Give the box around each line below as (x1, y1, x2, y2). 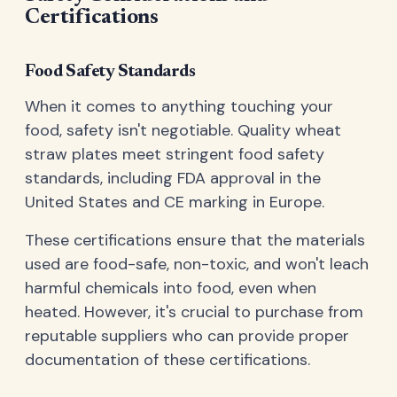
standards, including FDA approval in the (25, 167, 321, 190)
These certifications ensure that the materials (25, 230, 365, 252)
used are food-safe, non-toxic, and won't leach (25, 253, 369, 276)
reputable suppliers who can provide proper (25, 325, 349, 347)
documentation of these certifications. (25, 349, 310, 371)
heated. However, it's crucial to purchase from (25, 301, 363, 323)
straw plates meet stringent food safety (25, 144, 324, 166)
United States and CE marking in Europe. (25, 191, 324, 214)
